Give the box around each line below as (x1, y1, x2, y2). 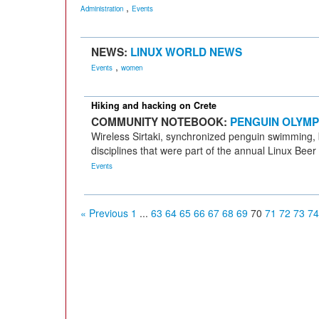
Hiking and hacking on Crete (91, 99, 216, 112)
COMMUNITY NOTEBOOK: (91, 114, 230, 130)
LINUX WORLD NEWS (130, 44, 242, 60)
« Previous (80, 206, 128, 220)
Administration (80, 4, 123, 14)
